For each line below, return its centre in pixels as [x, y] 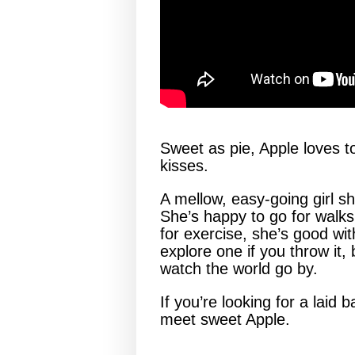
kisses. [184, 166]
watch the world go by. [239, 269]
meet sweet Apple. [225, 319]
